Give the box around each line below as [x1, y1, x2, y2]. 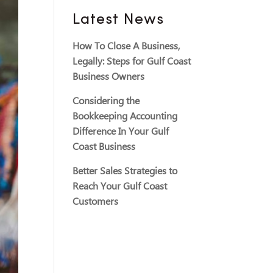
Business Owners [73, 71, 145, 83]
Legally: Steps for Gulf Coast [73, 55, 191, 68]
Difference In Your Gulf [73, 126, 169, 138]
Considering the [73, 95, 140, 108]
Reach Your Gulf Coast [73, 180, 168, 193]
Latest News [73, 12, 165, 27]
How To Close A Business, [73, 40, 180, 53]
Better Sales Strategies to [73, 165, 178, 178]
